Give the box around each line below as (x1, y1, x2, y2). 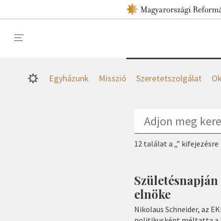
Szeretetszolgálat (136, 73, 202, 84)
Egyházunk (48, 73, 89, 84)
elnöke (134, 186, 171, 202)
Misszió (98, 73, 126, 84)
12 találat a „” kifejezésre (134, 139, 219, 148)
